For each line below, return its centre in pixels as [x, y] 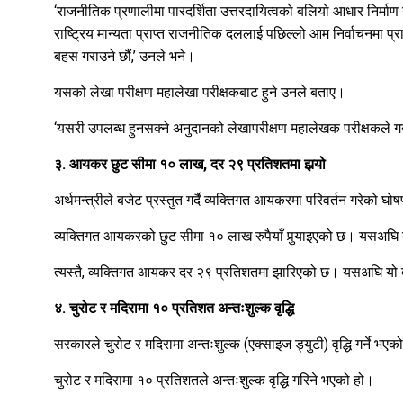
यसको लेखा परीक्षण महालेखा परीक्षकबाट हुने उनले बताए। [200, 93]
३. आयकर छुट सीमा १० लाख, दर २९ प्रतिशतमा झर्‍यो [190, 165]
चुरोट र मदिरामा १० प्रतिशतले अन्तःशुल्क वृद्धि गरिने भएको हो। [214, 381]
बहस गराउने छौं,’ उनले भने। [125, 57]
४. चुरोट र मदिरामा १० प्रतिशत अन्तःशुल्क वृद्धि [174, 309]
